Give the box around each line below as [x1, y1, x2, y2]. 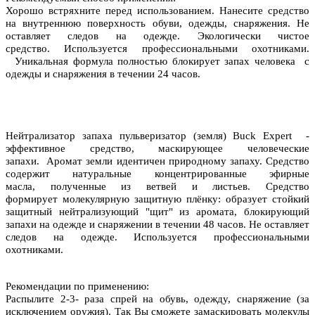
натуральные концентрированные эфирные [72, 168, 310, 180]
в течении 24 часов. [107, 68, 203, 80]
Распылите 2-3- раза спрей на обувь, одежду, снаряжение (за [6, 293, 309, 305]
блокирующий [237, 206, 310, 218]
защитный [6, 206, 59, 218]
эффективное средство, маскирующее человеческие [6, 143, 309, 155]
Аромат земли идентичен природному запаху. [43, 155, 266, 167]
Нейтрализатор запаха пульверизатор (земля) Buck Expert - [6, 130, 309, 142]
